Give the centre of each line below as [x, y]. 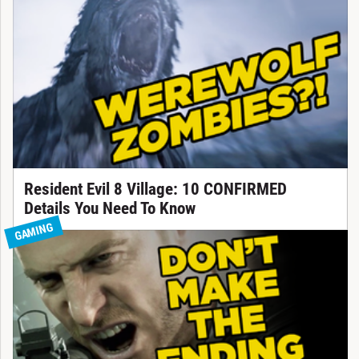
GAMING [33, 232]
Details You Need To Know [109, 209]
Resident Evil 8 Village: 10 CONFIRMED [155, 190]
